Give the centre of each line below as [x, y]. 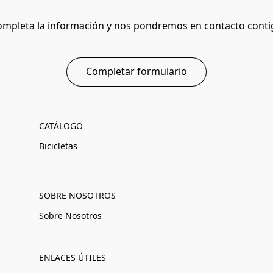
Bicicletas [58, 146]
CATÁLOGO [61, 126]
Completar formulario [136, 72]
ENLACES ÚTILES [73, 257]
